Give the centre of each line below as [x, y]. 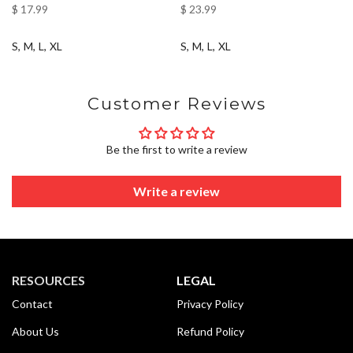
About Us [35, 331]
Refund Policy [210, 331]
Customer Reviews [176, 103]
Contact [32, 303]
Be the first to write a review [176, 149]
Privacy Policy [210, 303]
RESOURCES [48, 280]
